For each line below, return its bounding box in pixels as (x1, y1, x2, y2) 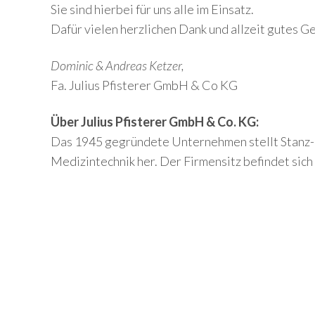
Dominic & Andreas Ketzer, (51, 58, 184, 73)
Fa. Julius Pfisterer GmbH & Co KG (51, 77, 238, 93)
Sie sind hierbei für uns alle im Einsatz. (51, 1, 254, 17)
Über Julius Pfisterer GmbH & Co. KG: (51, 114, 259, 129)
